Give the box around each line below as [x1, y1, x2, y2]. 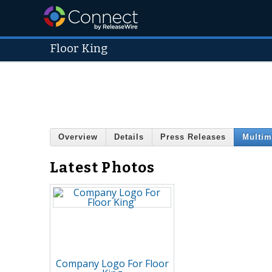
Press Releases [160, 132, 226, 142]
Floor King [50, 42, 107, 55]
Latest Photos [50, 158, 155, 176]
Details [114, 132, 144, 142]
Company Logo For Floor [55, 256, 169, 270]
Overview [58, 132, 98, 142]
